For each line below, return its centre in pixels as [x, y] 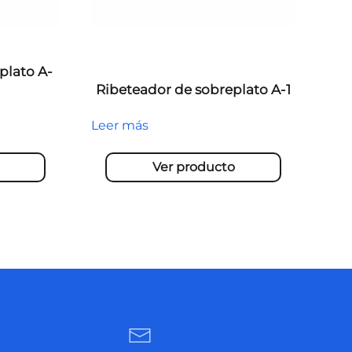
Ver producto [193, 167]
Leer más [120, 125]
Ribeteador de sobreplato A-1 [193, 89]
